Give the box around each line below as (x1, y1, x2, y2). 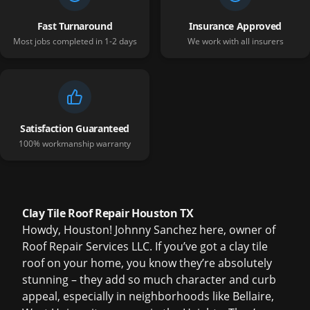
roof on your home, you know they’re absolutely (22, 255, 272, 271)
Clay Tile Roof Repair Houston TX (22, 206, 194, 221)
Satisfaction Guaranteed (20, 122, 129, 135)
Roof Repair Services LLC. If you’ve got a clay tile (22, 239, 268, 254)
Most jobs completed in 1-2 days (12, 35, 137, 47)
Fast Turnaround (37, 19, 113, 33)
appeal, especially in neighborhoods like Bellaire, (22, 289, 274, 304)
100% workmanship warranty (19, 138, 131, 149)
